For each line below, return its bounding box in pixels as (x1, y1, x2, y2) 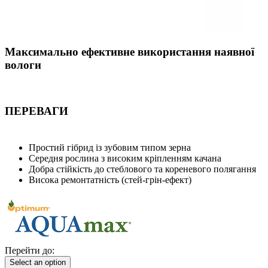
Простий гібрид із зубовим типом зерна (29, 142, 191, 153)
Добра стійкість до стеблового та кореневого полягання (29, 163, 256, 174)
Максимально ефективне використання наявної (5, 45, 254, 58)
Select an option (10, 257, 66, 267)
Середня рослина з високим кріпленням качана (29, 153, 221, 163)
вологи (5, 58, 41, 71)
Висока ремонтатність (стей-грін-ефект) (29, 174, 191, 185)
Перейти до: (5, 245, 54, 255)
